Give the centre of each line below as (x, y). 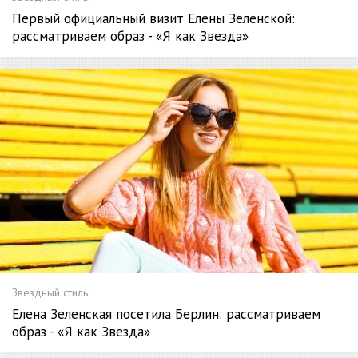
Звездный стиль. (51, 292)
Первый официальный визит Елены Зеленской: (153, 19)
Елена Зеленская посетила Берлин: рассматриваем (166, 314)
